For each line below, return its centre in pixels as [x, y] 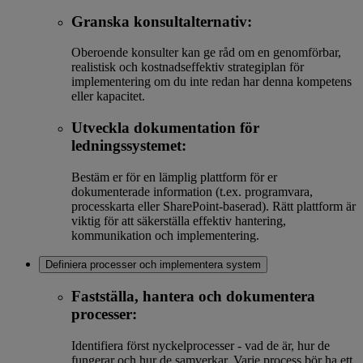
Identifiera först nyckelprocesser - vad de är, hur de [201, 346]
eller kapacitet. [108, 96]
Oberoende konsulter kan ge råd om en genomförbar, [206, 53]
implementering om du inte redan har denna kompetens [211, 82]
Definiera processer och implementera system [153, 264]
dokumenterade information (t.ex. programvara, [192, 191]
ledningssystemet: [131, 146]
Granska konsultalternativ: [164, 21]
